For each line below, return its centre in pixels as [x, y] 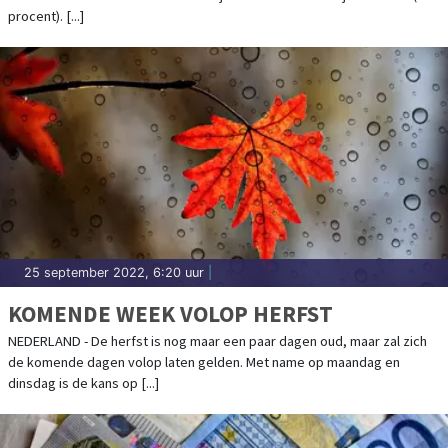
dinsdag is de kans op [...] [83, 382]
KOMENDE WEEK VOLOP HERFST [170, 313]
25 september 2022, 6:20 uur [114, 272]
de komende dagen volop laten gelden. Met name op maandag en [204, 361]
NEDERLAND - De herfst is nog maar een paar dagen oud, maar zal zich [217, 340]
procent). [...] [46, 15]
